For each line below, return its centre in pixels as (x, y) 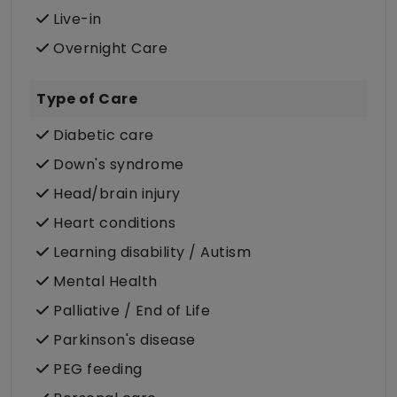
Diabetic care (101, 136)
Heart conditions (112, 223)
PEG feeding (96, 370)
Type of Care (87, 99)
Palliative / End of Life (129, 311)
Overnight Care (108, 49)
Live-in (75, 19)
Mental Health (103, 282)
